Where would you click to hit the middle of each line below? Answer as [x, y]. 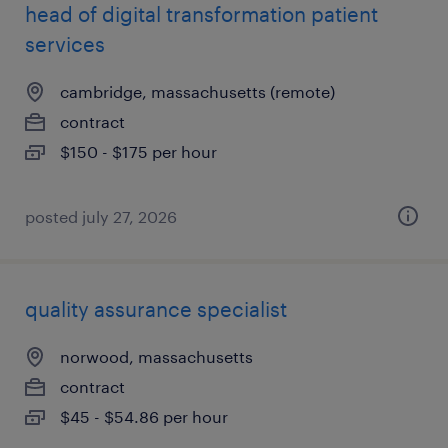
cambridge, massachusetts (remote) [197, 91]
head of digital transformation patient [201, 14]
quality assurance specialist [156, 309]
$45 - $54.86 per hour [144, 416]
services [65, 44]
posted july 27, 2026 [101, 216]
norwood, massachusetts [156, 356]
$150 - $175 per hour [138, 151]
